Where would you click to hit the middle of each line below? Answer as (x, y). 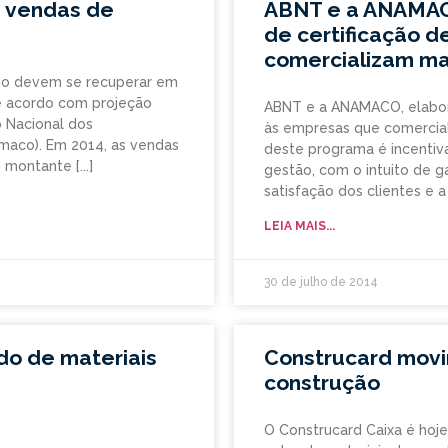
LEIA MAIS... (299, 226)
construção (322, 383)
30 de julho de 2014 (321, 282)
